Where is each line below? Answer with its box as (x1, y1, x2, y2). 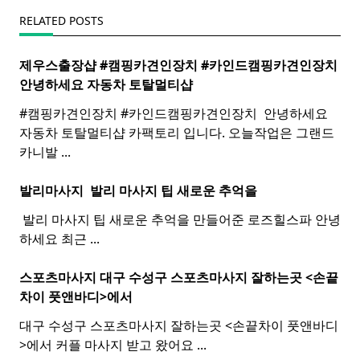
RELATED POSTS (19, 13, 104, 28)
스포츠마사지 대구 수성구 (19, 268, 170, 286)
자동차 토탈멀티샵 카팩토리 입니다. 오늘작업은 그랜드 (19, 124, 334, 141)
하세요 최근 (19, 230, 87, 247)
